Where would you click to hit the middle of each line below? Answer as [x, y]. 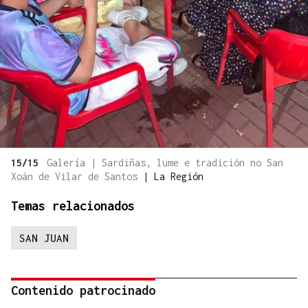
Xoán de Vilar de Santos [77, 176]
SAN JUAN [44, 238]
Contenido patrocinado [83, 290]
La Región [179, 176]
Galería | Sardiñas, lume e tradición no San [165, 162]
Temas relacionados [73, 206]
